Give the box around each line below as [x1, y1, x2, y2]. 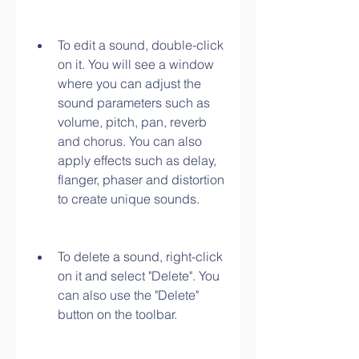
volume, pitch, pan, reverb [58, 114, 207, 130]
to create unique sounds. [58, 191, 200, 207]
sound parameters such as [58, 95, 210, 111]
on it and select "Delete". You [58, 268, 220, 284]
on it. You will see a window [58, 56, 214, 72]
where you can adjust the [58, 75, 201, 91]
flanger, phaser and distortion [58, 171, 224, 188]
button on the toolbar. [58, 306, 177, 322]
